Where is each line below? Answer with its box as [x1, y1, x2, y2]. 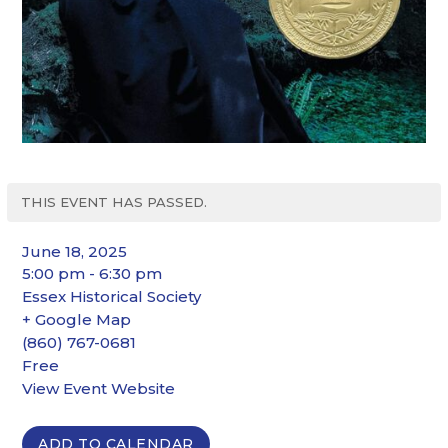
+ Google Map [22, 310, 132, 330]
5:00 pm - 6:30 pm [22, 264, 163, 284]
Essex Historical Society [22, 287, 202, 307]
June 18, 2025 [22, 242, 128, 262]
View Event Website [22, 379, 176, 399]
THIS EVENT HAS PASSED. [21, 194, 208, 211]
